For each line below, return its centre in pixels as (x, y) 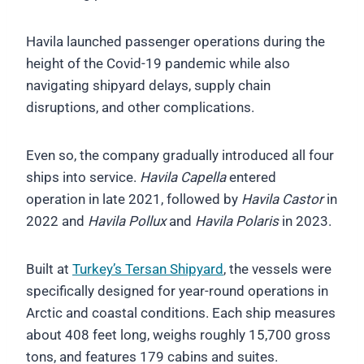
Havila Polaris (237, 221)
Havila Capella (183, 178)
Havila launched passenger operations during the (175, 42)
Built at (49, 269)
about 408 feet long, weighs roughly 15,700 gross (178, 335)
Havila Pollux (127, 221)
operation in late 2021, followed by (134, 199)
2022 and (57, 221)
